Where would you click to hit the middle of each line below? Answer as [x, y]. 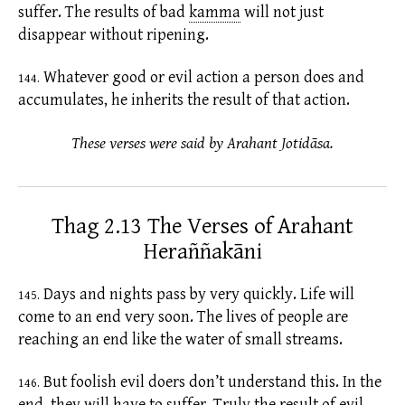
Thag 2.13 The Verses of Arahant [202, 226]
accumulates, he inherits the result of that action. [184, 100]
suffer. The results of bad [102, 12]
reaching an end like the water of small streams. [180, 339]
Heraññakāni [202, 251]
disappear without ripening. [113, 34]
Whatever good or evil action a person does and [202, 78]
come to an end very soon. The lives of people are [183, 316]
